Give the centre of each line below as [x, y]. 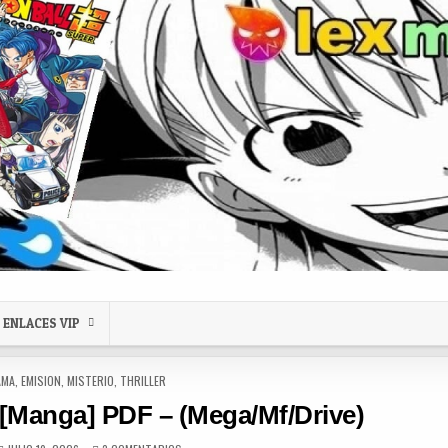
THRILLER [143, 380]
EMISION [41, 380]
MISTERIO [91, 380]
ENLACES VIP [41, 322]
